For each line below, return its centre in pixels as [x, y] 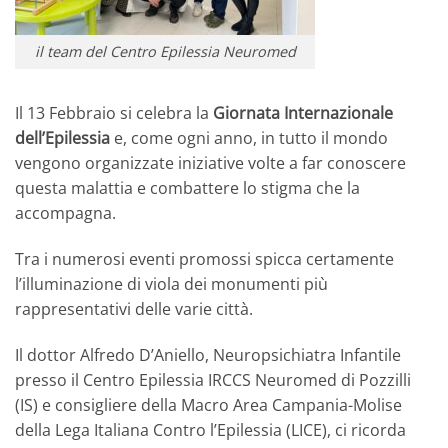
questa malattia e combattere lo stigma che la [187, 188]
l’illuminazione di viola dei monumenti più [171, 283]
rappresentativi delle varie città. [134, 308]
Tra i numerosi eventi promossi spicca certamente [204, 258]
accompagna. [65, 213]
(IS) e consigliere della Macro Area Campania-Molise [208, 404]
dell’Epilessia [62, 138]
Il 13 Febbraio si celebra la [114, 113]
